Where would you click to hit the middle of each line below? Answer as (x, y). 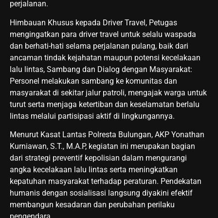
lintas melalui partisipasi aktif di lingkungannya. (92, 116)
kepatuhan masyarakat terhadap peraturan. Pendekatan (106, 181)
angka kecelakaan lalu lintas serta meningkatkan (94, 169)
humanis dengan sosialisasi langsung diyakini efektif (101, 193)
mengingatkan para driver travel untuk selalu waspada (103, 34)
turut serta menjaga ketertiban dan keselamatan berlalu (105, 104)
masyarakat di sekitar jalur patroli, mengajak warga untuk (108, 92)
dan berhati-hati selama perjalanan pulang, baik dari (99, 46)
